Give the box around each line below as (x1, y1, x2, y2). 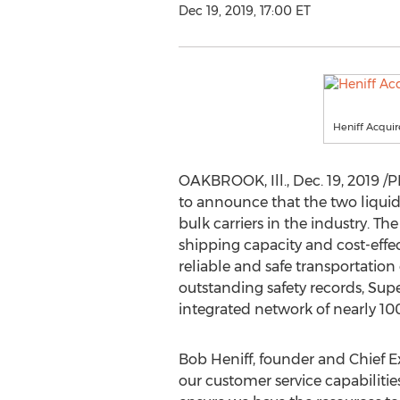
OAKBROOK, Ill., (178, 172, 293, 189)
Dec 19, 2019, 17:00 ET (178, 3, 311, 19)
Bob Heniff (178, 351, 253, 368)
